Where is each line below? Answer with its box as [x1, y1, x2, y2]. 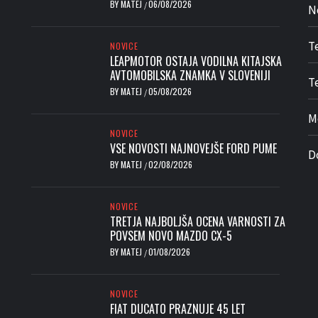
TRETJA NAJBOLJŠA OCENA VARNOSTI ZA [110, 213, 285, 231]
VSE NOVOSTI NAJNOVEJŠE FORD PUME [110, 140, 277, 158]
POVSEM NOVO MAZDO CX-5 [110, 227, 232, 245]
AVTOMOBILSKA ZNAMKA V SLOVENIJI [110, 67, 270, 84]
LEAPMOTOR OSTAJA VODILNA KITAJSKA [110, 53, 282, 70]
